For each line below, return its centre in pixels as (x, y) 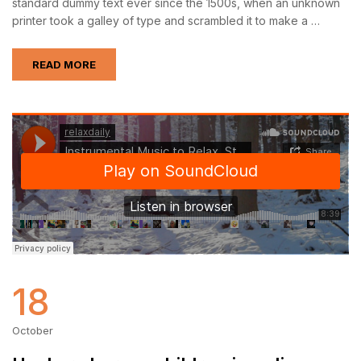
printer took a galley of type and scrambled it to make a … (166, 21)
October (33, 331)
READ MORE (64, 65)
